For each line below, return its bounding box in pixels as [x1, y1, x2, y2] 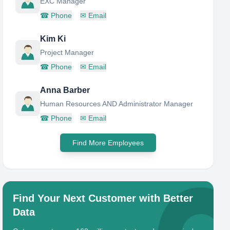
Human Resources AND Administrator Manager [40, 100, 194, 108]
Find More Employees [72, 139, 144, 147]
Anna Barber [40, 86, 90, 94]
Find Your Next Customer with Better [13, 193, 194, 204]
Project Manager [40, 48, 94, 56]
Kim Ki [40, 34, 66, 43]
